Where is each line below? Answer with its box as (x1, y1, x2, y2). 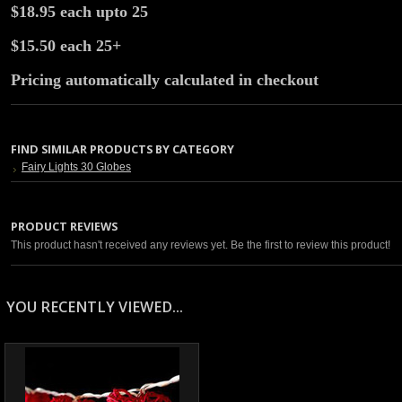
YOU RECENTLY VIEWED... (6, 297, 183, 317)
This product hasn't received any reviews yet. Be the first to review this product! (11, 240, 390, 250)
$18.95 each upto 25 (11, 3, 148, 21)
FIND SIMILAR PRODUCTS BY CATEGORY (11, 141, 234, 157)
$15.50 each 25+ (11, 37, 121, 55)
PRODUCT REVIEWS (11, 218, 118, 234)
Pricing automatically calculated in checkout (11, 71, 319, 89)
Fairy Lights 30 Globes (22, 162, 131, 172)
